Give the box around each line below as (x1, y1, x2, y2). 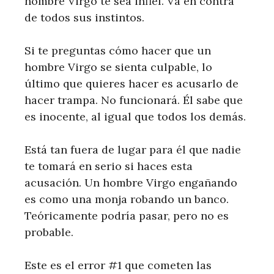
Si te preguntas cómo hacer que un (24, 43, 211, 57)
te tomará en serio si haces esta (24, 159, 193, 173)
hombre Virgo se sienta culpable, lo (24, 60, 212, 74)
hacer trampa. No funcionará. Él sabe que (24, 93, 243, 107)
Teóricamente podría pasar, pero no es (24, 209, 229, 223)
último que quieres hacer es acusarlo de (24, 76, 239, 91)
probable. (24, 225, 73, 239)
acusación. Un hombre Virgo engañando (24, 176, 237, 190)
